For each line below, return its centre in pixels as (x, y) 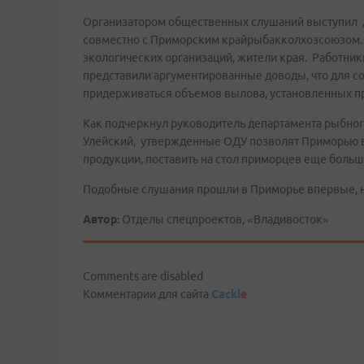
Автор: (101, 219)
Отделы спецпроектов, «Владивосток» (224, 219)
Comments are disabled (143, 276)
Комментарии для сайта (147, 294)
